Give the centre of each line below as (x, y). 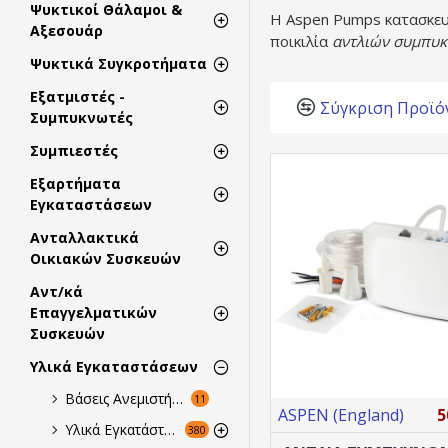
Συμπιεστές (74, 150)
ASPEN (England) (341, 414)
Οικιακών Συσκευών (105, 258)
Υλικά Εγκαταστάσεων (114, 366)
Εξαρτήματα (75, 183)
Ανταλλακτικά (84, 237)
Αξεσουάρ (66, 30)
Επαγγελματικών (93, 312)
